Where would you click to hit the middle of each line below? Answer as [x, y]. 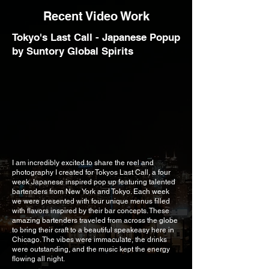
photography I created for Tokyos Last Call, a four [91, 172]
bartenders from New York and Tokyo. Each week [91, 192]
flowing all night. [38, 259]
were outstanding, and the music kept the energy [91, 249]
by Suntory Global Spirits [73, 51]
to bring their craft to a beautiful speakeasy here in [93, 230]
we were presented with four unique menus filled [91, 201]
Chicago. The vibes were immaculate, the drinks [89, 240]
